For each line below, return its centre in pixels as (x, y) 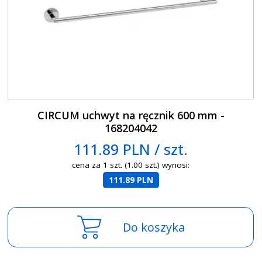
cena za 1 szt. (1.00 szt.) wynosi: (131, 165)
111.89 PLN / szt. (131, 149)
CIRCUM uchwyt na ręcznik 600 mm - (131, 115)
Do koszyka (154, 227)
